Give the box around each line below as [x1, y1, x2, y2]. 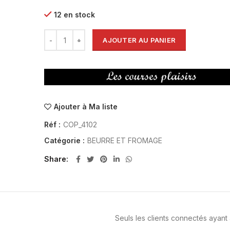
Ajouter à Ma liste [54, 102, 118, 111]
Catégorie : [44, 136, 87, 145]
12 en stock [54, 10, 95, 19]
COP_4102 [63, 120, 98, 129]
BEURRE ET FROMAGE [87, 136, 163, 145]
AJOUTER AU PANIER [103, 36, 176, 44]
